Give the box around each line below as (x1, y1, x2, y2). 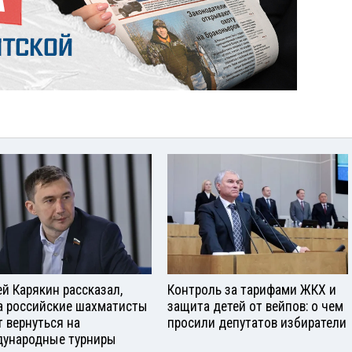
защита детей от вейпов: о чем (167, 298, 343, 314)
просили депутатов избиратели (167, 314, 346, 331)
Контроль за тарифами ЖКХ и (167, 281, 336, 298)
